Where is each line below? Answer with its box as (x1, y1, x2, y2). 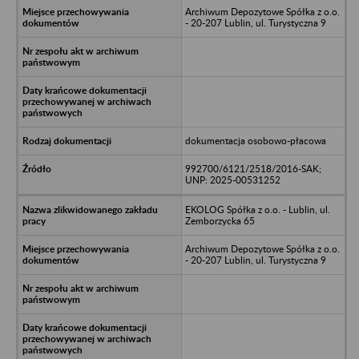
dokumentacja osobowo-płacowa (184, 134, 326, 147)
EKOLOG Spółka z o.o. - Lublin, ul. (184, 203, 330, 216)
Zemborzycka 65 (184, 214, 255, 227)
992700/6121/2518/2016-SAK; (184, 162, 321, 175)
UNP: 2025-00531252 (184, 173, 280, 186)
